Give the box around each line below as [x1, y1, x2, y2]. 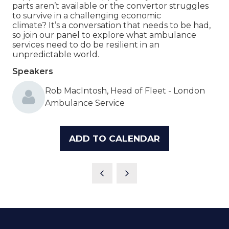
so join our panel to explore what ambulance [12, 30, 196, 40]
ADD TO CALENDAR [69, 132, 160, 144]
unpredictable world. [12, 49, 101, 59]
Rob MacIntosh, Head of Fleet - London [45, 85, 205, 96]
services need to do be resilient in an [12, 39, 159, 50]
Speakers [12, 66, 53, 76]
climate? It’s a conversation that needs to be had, [12, 20, 211, 30]
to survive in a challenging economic [12, 10, 161, 20]
